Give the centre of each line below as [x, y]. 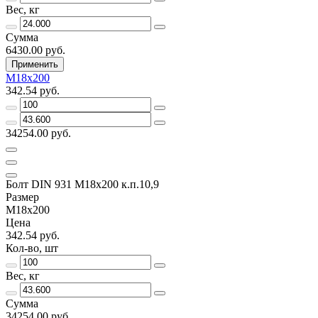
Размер [22, 197]
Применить [35, 64]
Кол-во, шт [32, 248]
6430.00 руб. [35, 50]
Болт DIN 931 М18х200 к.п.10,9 [82, 184]
